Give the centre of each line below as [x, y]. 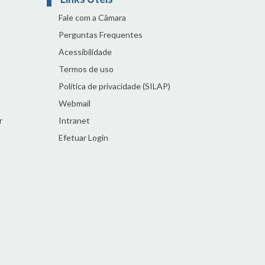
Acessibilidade [85, 51]
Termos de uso [86, 69]
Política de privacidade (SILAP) [114, 86]
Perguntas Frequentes [100, 34]
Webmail [74, 103]
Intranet [74, 120]
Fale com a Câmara [92, 17]
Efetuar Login [83, 137]
